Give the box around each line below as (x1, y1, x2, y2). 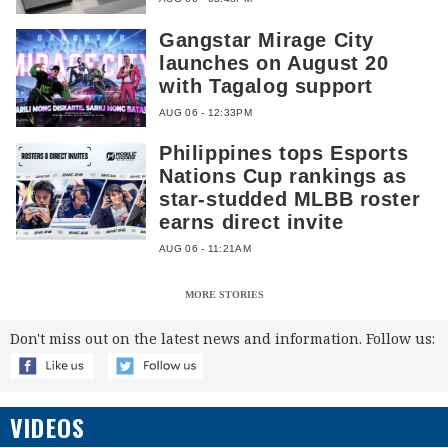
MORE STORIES (184, 289, 264, 301)
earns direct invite (159, 211, 344, 234)
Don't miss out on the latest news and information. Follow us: (10, 329, 435, 349)
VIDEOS (10, 409, 86, 446)
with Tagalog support (159, 74, 373, 97)
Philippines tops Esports (159, 142, 409, 165)
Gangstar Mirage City (159, 28, 374, 51)
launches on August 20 (159, 51, 389, 74)
